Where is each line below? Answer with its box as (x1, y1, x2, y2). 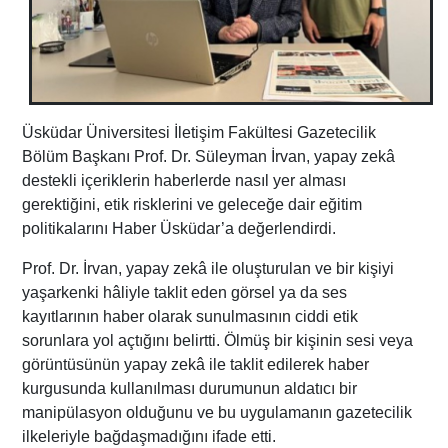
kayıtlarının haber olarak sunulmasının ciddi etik (22, 307, 359, 325)
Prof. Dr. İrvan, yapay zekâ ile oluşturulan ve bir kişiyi (22, 259, 395, 277)
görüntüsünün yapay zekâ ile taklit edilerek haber (22, 355, 370, 373)
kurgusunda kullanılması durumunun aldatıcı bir (22, 379, 358, 397)
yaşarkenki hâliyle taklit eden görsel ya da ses (22, 283, 348, 301)
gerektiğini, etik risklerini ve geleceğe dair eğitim (22, 195, 363, 213)
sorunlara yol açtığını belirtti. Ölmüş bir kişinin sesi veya (22, 331, 414, 349)
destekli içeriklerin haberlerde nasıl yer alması (22, 171, 347, 189)
